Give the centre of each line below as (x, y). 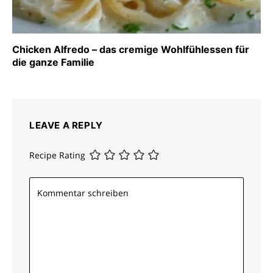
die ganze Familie (53, 62)
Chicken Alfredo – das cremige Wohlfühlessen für (131, 49)
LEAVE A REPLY (66, 125)
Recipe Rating (57, 155)
